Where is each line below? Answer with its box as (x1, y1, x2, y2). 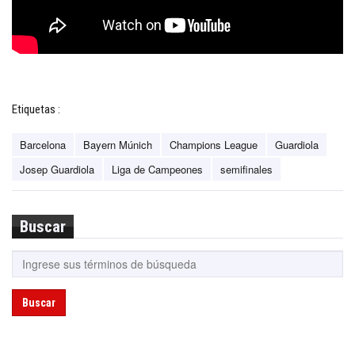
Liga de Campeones (112, 161, 203, 177)
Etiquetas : (12, 101, 60, 116)
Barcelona (20, 136, 66, 152)
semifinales (220, 161, 273, 177)
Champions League (170, 136, 258, 152)
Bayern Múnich (83, 136, 152, 152)
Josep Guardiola (20, 161, 94, 177)
